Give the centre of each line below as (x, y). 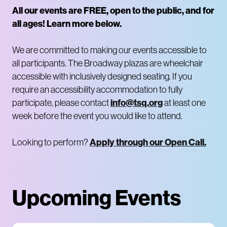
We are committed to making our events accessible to (109, 50)
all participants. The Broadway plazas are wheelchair (108, 63)
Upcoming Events (97, 198)
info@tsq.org (137, 103)
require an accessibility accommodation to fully (97, 89)
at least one (184, 103)
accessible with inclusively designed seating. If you (102, 76)
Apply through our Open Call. (148, 142)
